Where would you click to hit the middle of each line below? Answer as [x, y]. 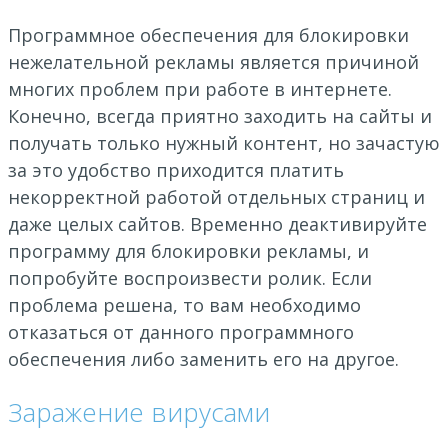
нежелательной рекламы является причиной [213, 61]
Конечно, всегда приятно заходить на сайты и [220, 115]
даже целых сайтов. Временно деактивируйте [217, 223]
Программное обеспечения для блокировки [208, 34]
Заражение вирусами [139, 412]
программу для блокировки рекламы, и [188, 250]
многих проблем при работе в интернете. [200, 88]
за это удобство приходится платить [176, 169]
